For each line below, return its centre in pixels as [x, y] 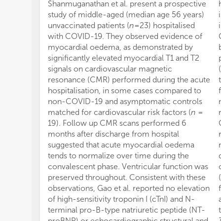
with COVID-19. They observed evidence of [125, 37]
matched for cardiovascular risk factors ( [119, 112]
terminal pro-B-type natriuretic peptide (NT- [127, 210]
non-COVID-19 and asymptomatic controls [125, 102]
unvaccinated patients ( [89, 26]
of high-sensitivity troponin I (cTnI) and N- [121, 199]
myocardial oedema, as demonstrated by [120, 47]
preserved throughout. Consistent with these [127, 178]
